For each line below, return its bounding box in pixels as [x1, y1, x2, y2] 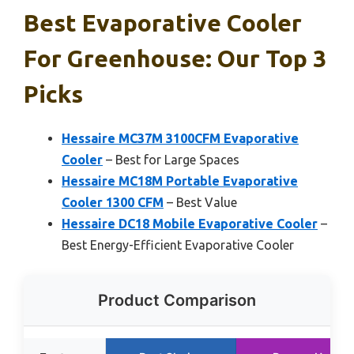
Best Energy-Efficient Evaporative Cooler [62, 237, 294, 252]
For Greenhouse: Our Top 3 [24, 44, 326, 72]
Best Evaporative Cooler [24, 9, 302, 36]
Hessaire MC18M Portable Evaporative [62, 173, 298, 188]
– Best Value [164, 194, 237, 209]
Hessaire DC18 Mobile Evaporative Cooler [62, 216, 318, 231]
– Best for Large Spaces [103, 152, 239, 167]
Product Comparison [98, 290, 256, 310]
